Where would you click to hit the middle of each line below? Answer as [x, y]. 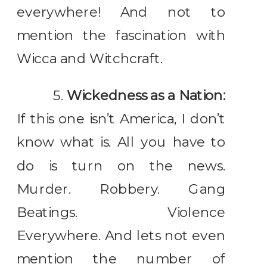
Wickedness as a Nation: [146, 96]
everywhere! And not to [121, 12]
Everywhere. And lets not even [121, 236]
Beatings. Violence [121, 212]
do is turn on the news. [121, 166]
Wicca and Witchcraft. [90, 59]
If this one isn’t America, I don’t [121, 119]
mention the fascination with [121, 35]
